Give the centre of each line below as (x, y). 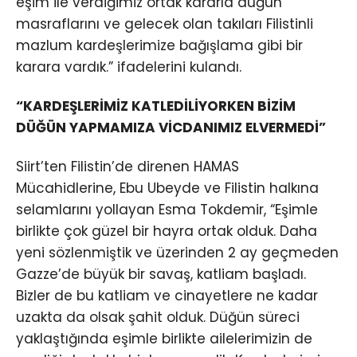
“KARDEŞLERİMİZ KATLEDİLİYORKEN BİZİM (156, 106)
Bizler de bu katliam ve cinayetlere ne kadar (167, 296)
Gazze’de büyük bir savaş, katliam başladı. (161, 275)
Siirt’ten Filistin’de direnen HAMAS (127, 167)
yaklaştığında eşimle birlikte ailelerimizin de (164, 339)
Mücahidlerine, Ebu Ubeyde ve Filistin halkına (167, 188)
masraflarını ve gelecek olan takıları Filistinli (165, 24)
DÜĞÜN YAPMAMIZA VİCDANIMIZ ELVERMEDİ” (171, 128)
